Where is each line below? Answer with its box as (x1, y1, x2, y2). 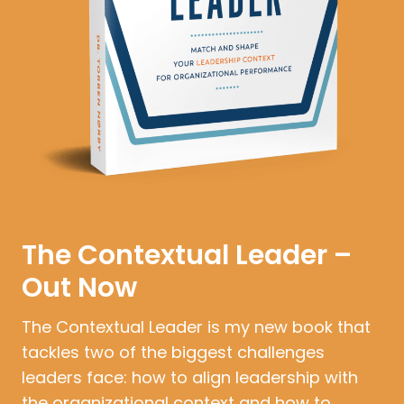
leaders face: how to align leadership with (22, 365, 358, 389)
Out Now (22, 268, 137, 307)
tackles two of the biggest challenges (22, 340, 325, 363)
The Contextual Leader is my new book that (22, 315, 371, 338)
